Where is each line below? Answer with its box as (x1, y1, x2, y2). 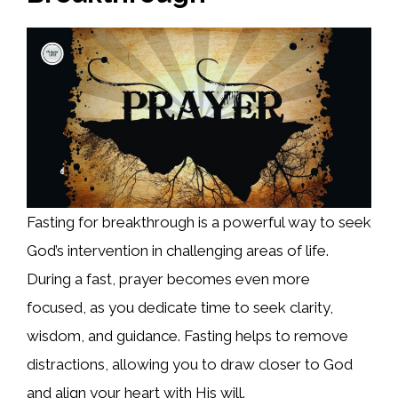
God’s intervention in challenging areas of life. (27, 242, 329, 260)
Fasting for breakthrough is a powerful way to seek (27, 213, 371, 232)
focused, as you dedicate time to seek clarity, (27, 298, 333, 317)
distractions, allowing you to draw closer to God (27, 355, 353, 374)
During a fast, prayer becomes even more (27, 270, 310, 289)
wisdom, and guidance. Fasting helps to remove (27, 327, 348, 346)
